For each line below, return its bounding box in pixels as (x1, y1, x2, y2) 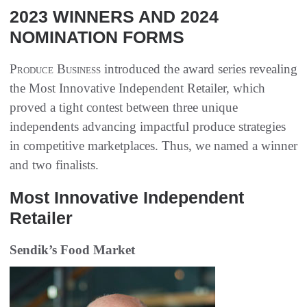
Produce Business (10, 62, 101, 77)
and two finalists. (10, 158, 99, 173)
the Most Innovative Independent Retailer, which (10, 81, 265, 96)
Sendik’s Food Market (10, 243, 135, 258)
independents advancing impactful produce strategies (10, 119, 286, 134)
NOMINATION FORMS (10, 27, 184, 47)
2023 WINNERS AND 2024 (10, 7, 219, 27)
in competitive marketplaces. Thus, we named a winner (10, 138, 297, 153)
